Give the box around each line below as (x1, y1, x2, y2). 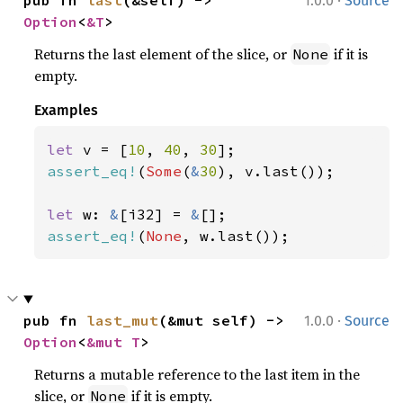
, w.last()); (182, 227, 291, 246)
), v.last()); (218, 162, 336, 181)
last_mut (86, 311, 159, 330)
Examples (34, 102, 99, 120)
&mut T (86, 333, 141, 352)
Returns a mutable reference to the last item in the (34, 364, 361, 385)
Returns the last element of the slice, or (34, 44, 291, 65)
